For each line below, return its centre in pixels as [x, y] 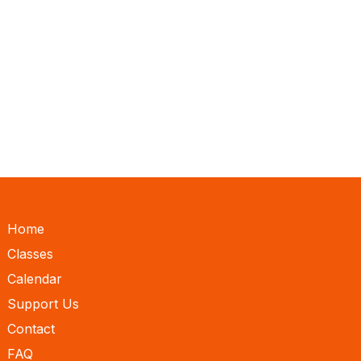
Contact [31, 329]
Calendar [35, 279]
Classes [31, 254]
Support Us [44, 304]
